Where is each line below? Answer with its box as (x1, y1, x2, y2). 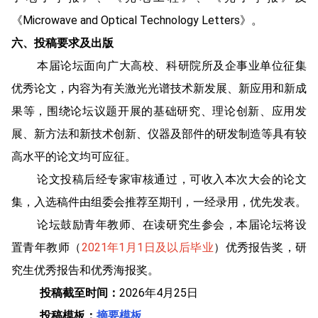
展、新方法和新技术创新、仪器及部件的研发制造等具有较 (11, 126, 307, 141)
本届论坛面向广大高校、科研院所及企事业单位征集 (37, 58, 307, 72)
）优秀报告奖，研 (214, 240, 307, 254)
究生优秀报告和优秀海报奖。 (11, 263, 159, 277)
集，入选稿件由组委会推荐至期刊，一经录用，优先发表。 (11, 194, 307, 209)
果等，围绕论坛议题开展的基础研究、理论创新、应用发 (11, 104, 307, 118)
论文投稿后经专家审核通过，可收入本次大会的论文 (37, 172, 307, 186)
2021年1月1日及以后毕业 (81, 240, 214, 254)
